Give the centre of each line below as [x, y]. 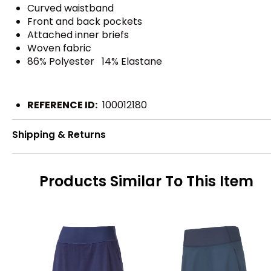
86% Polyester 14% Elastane [95, 62]
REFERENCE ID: [62, 105]
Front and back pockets [85, 22]
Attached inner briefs [78, 35]
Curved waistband [72, 8]
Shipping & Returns [59, 134]
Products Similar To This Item [146, 181]
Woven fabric [59, 48]
